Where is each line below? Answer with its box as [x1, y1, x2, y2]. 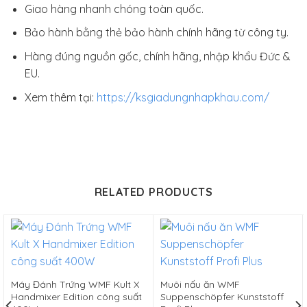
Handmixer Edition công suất [10, 291, 142, 304]
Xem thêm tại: [24, 90, 97, 104]
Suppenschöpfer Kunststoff [160, 291, 284, 304]
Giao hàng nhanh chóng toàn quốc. [24, 1, 204, 16]
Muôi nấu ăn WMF [160, 278, 240, 291]
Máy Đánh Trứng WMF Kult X [10, 278, 139, 291]
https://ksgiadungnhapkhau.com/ [96, 90, 269, 104]
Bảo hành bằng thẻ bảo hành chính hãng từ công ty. [24, 25, 288, 40]
